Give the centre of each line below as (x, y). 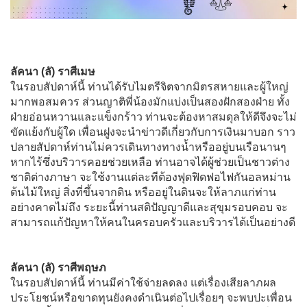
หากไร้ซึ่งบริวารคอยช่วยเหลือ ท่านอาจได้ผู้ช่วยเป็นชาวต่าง (150, 162)
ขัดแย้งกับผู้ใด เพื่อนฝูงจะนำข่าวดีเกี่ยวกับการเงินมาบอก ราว (153, 132)
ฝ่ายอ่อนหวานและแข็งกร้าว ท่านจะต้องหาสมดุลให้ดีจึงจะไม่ (153, 116)
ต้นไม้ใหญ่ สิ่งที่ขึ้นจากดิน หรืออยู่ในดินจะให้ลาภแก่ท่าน (143, 192)
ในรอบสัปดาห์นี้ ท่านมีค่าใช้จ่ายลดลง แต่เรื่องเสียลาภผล (143, 282)
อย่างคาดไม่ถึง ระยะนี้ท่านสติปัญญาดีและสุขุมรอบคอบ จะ (149, 207)
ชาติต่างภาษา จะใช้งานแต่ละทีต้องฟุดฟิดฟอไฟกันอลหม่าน (150, 177)
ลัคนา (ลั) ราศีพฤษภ (58, 267)
